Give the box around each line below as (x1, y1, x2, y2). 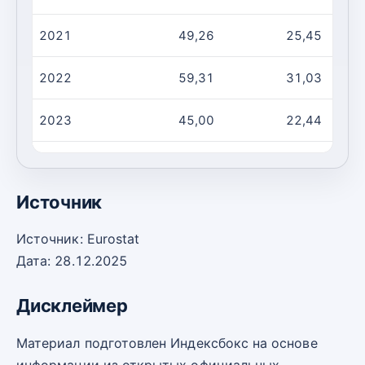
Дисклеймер (16, 295, 128, 317)
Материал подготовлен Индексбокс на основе (16, 334, 318, 351)
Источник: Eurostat (16, 231, 140, 248)
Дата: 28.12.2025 (16, 253, 128, 270)
